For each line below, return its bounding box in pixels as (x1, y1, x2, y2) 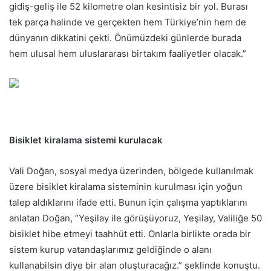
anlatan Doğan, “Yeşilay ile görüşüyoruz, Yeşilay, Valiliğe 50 (9, 212, 262, 224)
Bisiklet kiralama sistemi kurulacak (9, 134, 163, 146)
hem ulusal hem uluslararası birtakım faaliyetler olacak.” (9, 47, 246, 59)
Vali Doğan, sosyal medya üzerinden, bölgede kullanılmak (9, 165, 253, 177)
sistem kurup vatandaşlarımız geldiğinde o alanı (9, 243, 212, 255)
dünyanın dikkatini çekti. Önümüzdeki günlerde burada (9, 31, 241, 44)
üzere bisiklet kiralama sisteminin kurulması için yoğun (9, 180, 243, 192)
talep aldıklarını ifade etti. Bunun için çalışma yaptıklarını (9, 196, 247, 208)
